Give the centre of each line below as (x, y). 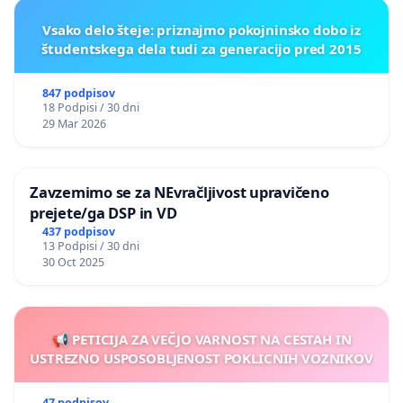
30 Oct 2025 (73, 262)
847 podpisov (78, 93)
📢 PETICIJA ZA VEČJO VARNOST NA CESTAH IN (201, 339)
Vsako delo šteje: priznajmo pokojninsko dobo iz (201, 29)
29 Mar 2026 (74, 123)
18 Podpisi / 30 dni (90, 107)
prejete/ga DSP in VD (103, 212)
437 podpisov (78, 231)
